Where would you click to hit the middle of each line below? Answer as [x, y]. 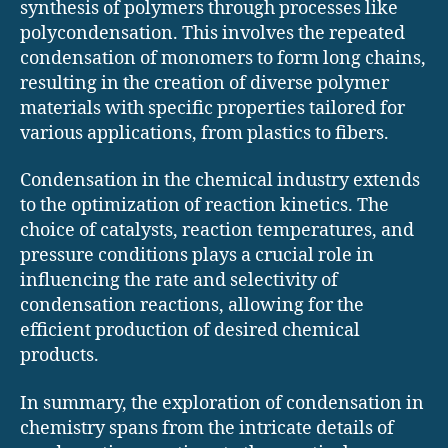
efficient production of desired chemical [190, 331]
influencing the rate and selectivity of [179, 281]
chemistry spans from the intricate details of [207, 428]
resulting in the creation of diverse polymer [204, 83]
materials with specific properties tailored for [212, 108]
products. [59, 356]
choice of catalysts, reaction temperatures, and [217, 231]
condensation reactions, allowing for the [192, 306]
